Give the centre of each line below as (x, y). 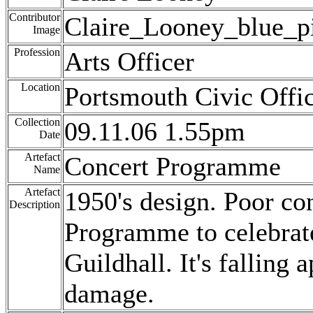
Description (35, 205)
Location (41, 87)
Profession (37, 52)
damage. (109, 294)
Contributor (35, 17)
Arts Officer (129, 62)
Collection (37, 122)
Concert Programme (173, 167)
